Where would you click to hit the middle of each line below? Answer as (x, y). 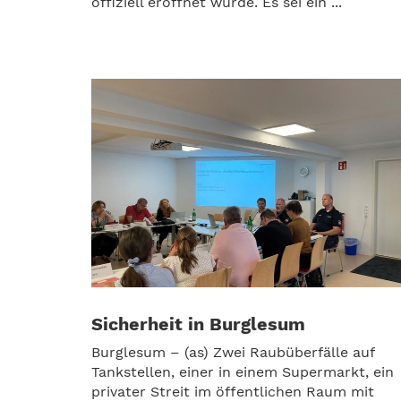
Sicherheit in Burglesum (198, 324)
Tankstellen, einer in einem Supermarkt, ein (243, 371)
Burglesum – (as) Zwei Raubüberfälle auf (233, 352)
